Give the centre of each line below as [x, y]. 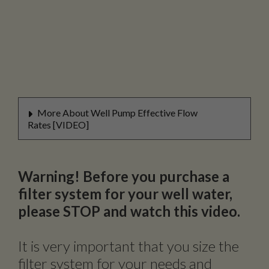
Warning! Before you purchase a [124, 176]
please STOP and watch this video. [129, 211]
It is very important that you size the [128, 246]
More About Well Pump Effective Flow [116, 112]
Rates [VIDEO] [58, 124]
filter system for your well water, [125, 193]
